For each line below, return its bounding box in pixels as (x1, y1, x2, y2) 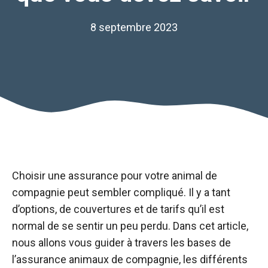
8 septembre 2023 (90, 21, 178, 33)
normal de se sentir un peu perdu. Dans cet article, (12, 220, 248, 232)
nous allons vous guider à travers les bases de (12, 236, 231, 249)
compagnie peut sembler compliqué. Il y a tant (12, 186, 230, 199)
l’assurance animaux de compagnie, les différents (12, 253, 248, 266)
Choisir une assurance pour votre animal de (12, 169, 217, 182)
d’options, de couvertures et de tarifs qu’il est (12, 203, 224, 215)
